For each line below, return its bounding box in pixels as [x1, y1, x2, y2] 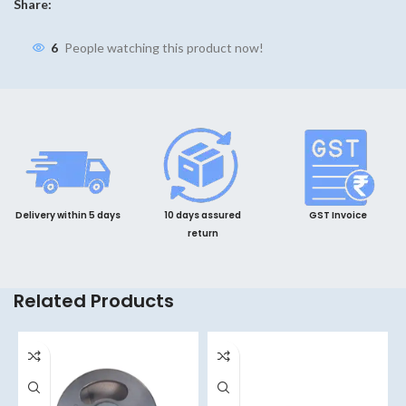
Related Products [14, 287, 174, 314]
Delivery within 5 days [14, 208, 121, 222]
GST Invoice [309, 208, 368, 222]
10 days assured [164, 208, 242, 222]
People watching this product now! [64, 40, 264, 56]
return [187, 226, 218, 240]
